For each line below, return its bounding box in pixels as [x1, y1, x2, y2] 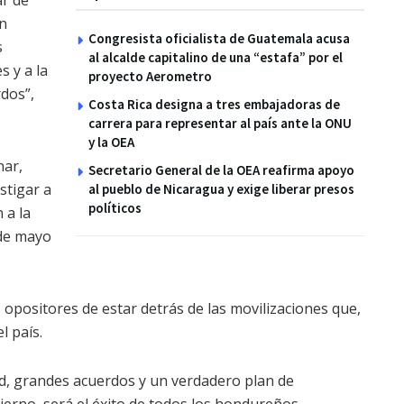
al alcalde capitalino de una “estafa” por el [88, 49, 343, 67]
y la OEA [88, 133, 134, 151]
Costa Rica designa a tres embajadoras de [88, 96, 340, 114]
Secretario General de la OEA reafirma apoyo [88, 161, 354, 179]
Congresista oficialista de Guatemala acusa [88, 30, 350, 48]
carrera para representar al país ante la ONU [88, 115, 352, 133]
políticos [88, 199, 142, 217]
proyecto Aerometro [88, 68, 212, 86]
